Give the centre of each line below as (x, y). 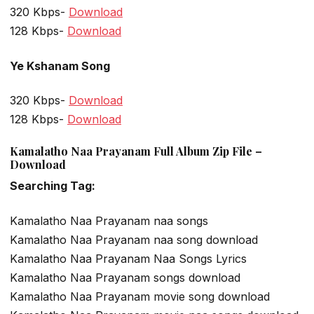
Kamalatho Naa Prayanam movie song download (140, 296)
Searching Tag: (53, 186)
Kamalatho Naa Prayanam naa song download (134, 239)
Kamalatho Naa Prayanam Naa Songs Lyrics (128, 258)
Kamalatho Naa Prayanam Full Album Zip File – (136, 151)
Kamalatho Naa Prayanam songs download (125, 277)
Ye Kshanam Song (60, 66)
